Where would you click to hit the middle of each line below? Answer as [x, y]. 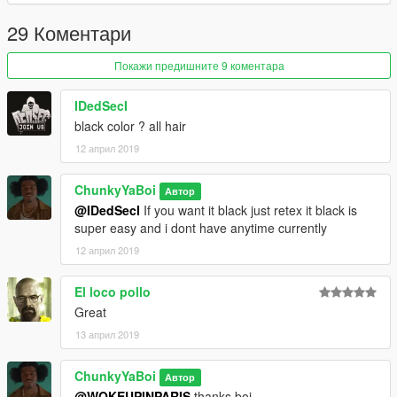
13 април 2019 [107, 335]
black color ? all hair [130, 126]
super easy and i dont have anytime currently [201, 228]
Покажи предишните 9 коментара [199, 66]
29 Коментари [69, 33]
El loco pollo [113, 292]
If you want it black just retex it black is [249, 210]
